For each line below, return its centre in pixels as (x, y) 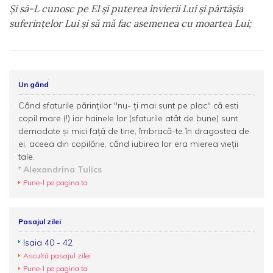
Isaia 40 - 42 (48, 243)
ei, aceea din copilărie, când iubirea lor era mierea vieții (128, 144)
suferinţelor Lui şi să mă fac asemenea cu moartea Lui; (130, 23)
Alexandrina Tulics (62, 169)
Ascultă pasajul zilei (57, 256)
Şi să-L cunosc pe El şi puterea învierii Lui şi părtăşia (126, 9)
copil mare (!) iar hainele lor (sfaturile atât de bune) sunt (128, 118)
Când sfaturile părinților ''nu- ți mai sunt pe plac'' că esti (128, 105)
